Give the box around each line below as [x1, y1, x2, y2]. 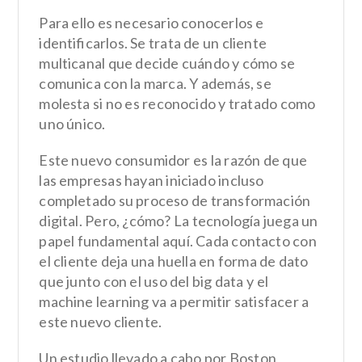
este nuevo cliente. [39, 312, 162, 330]
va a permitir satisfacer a [149, 292, 309, 310]
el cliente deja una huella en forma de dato [39, 251, 309, 270]
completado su [39, 191, 137, 209]
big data [192, 271, 244, 290]
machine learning [39, 292, 149, 310]
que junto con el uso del [39, 271, 192, 290]
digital [39, 211, 79, 229]
